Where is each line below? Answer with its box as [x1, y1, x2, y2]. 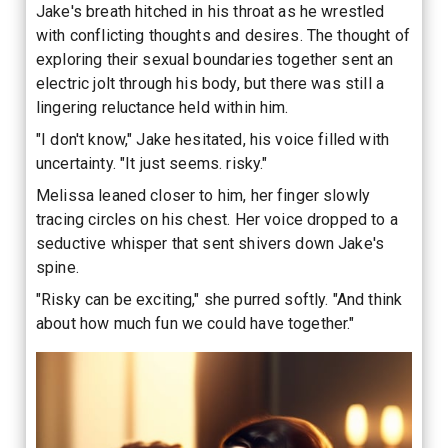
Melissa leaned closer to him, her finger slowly [36, 185, 371, 205]
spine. [36, 257, 79, 277]
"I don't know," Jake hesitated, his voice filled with [36, 129, 389, 149]
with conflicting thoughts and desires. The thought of [36, 25, 410, 45]
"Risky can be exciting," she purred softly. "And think [36, 289, 403, 309]
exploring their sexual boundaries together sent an [36, 49, 394, 69]
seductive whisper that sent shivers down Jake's [36, 233, 385, 253]
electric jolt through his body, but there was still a [36, 73, 384, 93]
